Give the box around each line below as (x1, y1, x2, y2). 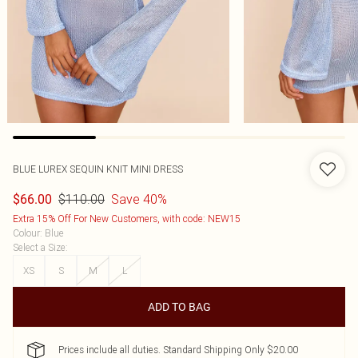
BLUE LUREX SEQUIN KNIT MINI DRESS (13, 163, 183, 175)
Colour (13, 227, 40, 239)
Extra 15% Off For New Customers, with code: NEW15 (13, 213, 241, 225)
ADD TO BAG (147, 300, 211, 313)
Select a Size (13, 241, 66, 253)
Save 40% (111, 191, 167, 207)
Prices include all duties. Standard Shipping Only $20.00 (58, 344, 298, 356)
